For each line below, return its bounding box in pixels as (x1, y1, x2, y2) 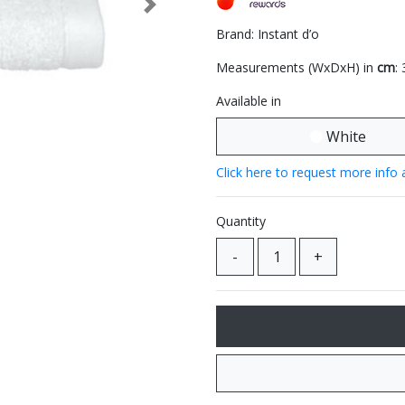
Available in (216, 92, 281, 109)
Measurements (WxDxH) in (216, 59, 377, 76)
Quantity (216, 212, 266, 230)
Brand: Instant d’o (216, 25, 319, 42)
